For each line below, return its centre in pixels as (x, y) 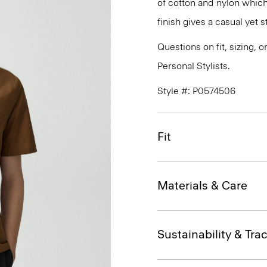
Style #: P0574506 (196, 91)
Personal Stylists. (194, 66)
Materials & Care (202, 185)
